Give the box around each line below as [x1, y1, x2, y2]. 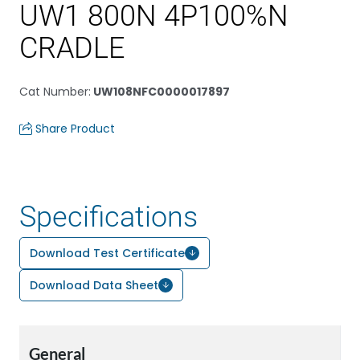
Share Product [35, 121, 115, 137]
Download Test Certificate [30, 245, 185, 261]
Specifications [19, 200, 198, 234]
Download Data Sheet [30, 277, 158, 293]
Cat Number [19, 84, 88, 100]
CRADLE [19, 31, 125, 65]
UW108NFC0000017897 [91, 84, 230, 100]
